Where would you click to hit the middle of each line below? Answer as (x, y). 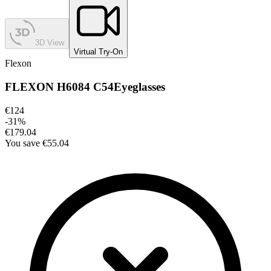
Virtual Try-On (98, 52)
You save (22, 143)
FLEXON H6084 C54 (59, 87)
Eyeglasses (139, 87)
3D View (50, 43)
